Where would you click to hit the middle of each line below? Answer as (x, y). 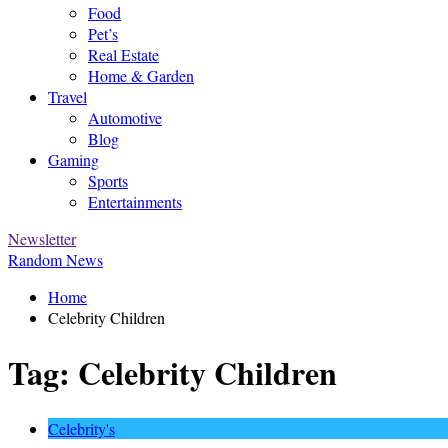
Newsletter (42, 238)
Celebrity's (81, 428)
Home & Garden (141, 75)
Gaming (73, 159)
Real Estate (123, 54)
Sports (108, 180)
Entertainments (135, 201)
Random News (55, 259)
